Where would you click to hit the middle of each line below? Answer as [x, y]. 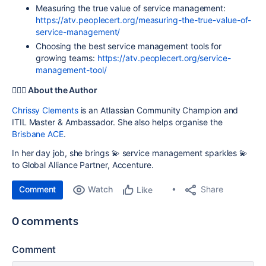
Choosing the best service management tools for [129, 46]
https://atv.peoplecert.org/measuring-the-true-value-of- [144, 20]
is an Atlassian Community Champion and [158, 110]
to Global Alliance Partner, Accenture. [83, 164]
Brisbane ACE [38, 134]
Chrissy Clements [45, 110]
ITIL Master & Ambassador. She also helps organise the [117, 122]
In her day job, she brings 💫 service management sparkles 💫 [130, 153]
